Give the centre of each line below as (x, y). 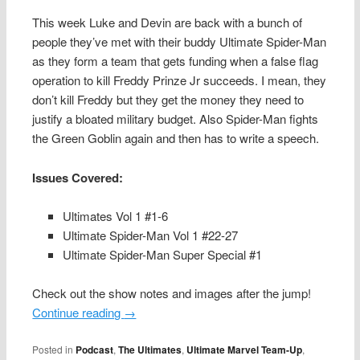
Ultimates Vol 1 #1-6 (115, 216)
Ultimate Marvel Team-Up (245, 349)
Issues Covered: (78, 177)
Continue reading (78, 313)
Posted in (53, 349)
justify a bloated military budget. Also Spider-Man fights (176, 119)
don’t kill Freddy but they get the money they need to (168, 100)
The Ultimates (150, 349)
